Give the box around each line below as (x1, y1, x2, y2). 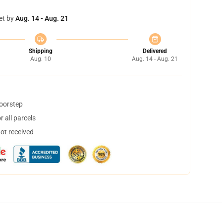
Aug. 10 (30, 55, 51, 62)
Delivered (143, 48, 167, 55)
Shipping (28, 48, 53, 55)
